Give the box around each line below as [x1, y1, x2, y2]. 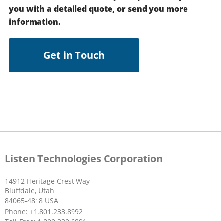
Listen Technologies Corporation [5, 152, 163, 166]
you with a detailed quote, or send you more [9, 3, 188, 14]
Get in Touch [43, 48, 105, 62]
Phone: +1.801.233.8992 [5, 206, 83, 216]
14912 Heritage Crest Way [5, 176, 90, 186]
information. [9, 16, 61, 27]
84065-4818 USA [5, 196, 58, 206]
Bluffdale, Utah [5, 186, 54, 196]
